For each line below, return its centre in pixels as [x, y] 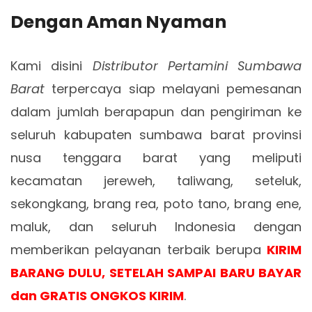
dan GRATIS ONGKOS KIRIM [97, 295]
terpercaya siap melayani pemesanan [173, 88]
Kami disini [52, 65]
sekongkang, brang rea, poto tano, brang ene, [156, 203]
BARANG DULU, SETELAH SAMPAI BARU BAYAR [156, 272]
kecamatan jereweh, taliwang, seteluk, [156, 180]
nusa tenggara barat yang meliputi [156, 157]
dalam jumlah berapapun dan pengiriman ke [156, 111]
